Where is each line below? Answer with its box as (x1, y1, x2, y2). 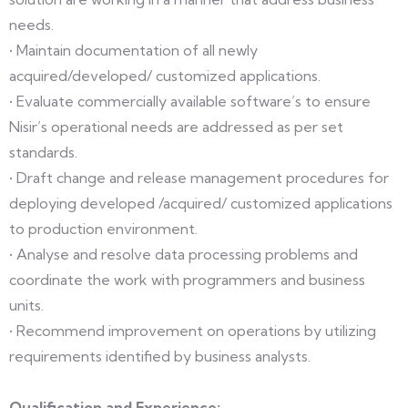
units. (9, 296, 44, 314)
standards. (9, 143, 77, 161)
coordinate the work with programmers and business (9, 270, 365, 289)
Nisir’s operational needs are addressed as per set (9, 117, 343, 136)
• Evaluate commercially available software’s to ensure (9, 92, 371, 110)
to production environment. (9, 219, 198, 238)
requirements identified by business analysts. (9, 347, 311, 365)
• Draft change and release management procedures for (9, 168, 389, 187)
